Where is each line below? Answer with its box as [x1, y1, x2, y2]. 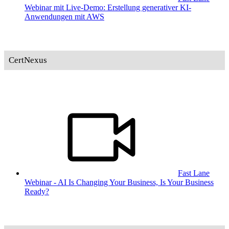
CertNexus [8, 55, 47, 65]
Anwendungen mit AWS [25, 12, 104, 21]
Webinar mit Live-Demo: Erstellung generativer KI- [25, 3, 191, 12]
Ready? [25, 187, 49, 196]
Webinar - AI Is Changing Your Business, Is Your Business [25, 177, 214, 187]
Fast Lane [178, 168, 210, 177]
